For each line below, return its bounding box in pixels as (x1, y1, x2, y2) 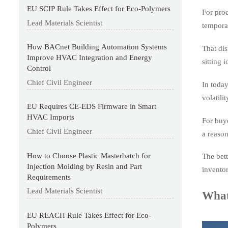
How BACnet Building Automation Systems (27, 43, 167, 51)
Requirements (27, 173, 71, 181)
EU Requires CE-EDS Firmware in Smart (27, 102, 157, 111)
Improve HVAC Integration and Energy (27, 53, 153, 62)
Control (27, 64, 51, 73)
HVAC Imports (27, 113, 75, 122)
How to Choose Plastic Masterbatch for (27, 151, 151, 160)
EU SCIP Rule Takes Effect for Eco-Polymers (27, 4, 171, 13)
